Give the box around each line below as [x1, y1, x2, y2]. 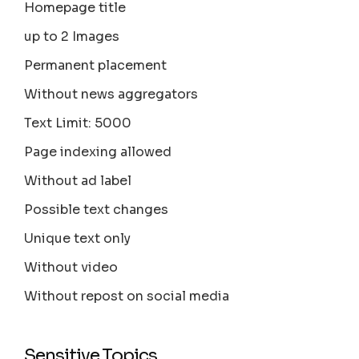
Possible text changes [24, 201, 169, 219]
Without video [24, 259, 119, 276]
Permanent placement [24, 57, 167, 75]
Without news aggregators [24, 86, 199, 103]
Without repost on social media [24, 288, 230, 305]
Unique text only [24, 230, 131, 248]
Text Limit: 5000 [24, 115, 132, 132]
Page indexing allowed [24, 143, 172, 161]
